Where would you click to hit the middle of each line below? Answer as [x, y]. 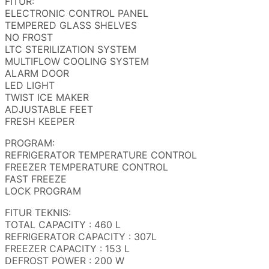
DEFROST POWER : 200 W [65, 261]
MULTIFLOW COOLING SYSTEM [77, 62]
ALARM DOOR [37, 74]
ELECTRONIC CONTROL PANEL [77, 14]
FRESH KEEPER [40, 122]
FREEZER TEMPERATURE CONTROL [86, 167]
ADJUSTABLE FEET [49, 110]
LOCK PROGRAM [43, 191]
